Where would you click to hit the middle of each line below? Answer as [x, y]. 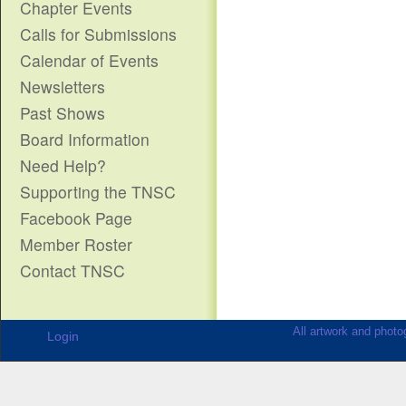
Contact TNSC [72, 271]
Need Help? [63, 165]
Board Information [85, 139]
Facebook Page [76, 218]
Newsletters [63, 87]
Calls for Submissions [98, 34]
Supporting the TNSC [98, 192]
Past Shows [63, 113]
